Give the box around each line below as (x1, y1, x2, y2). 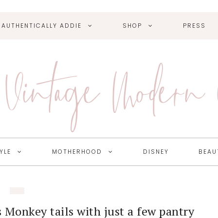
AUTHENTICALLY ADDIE (1, 21, 82, 30)
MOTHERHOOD (52, 147, 102, 156)
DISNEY (143, 147, 169, 156)
